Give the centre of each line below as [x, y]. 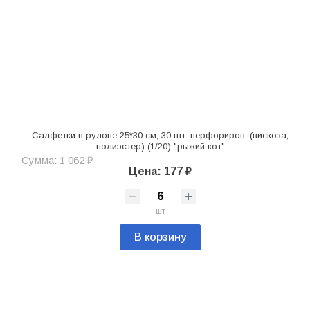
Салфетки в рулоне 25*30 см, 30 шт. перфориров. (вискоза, [160, 135]
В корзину [160, 237]
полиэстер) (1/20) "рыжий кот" [160, 146]
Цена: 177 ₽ [160, 171]
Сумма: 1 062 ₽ [57, 160]
